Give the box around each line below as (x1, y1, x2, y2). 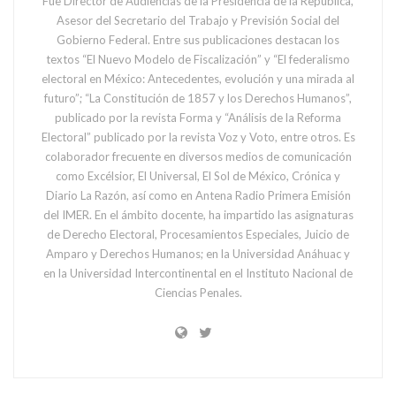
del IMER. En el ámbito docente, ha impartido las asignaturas (42, 207, 354, 222)
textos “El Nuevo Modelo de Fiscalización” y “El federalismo (46, 51, 350, 66)
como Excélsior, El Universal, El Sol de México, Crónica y (56, 168, 340, 183)
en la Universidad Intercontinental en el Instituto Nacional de (43, 265, 353, 280)
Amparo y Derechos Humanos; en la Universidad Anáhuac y (46, 246, 350, 261)
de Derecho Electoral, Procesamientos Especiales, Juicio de (47, 226, 349, 241)
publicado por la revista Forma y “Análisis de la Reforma (55, 110, 341, 125)
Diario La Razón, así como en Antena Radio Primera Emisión (45, 187, 351, 202)
